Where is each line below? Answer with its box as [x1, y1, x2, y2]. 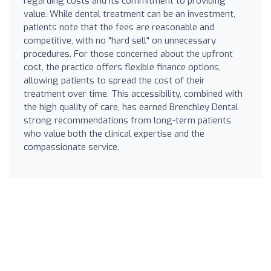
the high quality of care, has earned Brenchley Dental [24, 100, 238, 113]
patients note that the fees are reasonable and [24, 21, 214, 33]
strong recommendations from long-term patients [24, 114, 231, 126]
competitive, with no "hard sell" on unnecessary [24, 34, 216, 47]
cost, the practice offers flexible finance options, [24, 60, 221, 73]
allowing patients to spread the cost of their [24, 74, 205, 87]
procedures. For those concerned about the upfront [24, 47, 233, 60]
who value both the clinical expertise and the [24, 127, 204, 140]
